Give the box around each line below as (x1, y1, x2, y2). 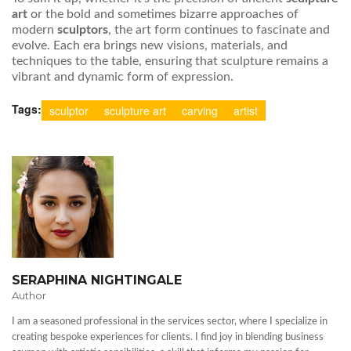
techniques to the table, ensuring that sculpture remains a (12, 55, 328, 68)
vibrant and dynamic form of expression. (12, 71, 233, 84)
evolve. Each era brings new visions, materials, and (12, 39, 288, 52)
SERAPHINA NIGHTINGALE (12, 273, 182, 288)
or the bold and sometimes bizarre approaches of (27, 8, 299, 21)
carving (182, 103, 218, 119)
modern (12, 24, 57, 37)
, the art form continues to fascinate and (108, 24, 330, 37)
